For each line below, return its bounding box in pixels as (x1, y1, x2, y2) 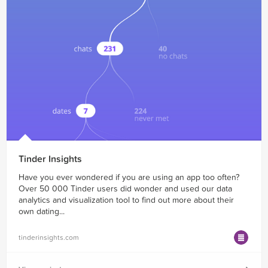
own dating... (19, 206, 65, 217)
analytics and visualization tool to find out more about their (19, 194, 234, 205)
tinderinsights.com (19, 233, 79, 242)
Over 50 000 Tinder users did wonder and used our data (19, 183, 232, 194)
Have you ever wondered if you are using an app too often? (19, 172, 239, 182)
